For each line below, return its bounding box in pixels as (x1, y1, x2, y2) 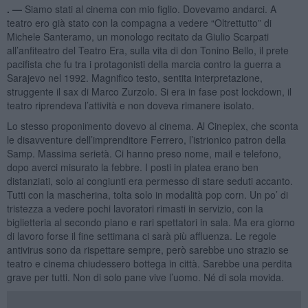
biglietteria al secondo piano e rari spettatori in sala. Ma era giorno (6, 214, 295, 229)
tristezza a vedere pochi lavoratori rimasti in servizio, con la (6, 201, 263, 215)
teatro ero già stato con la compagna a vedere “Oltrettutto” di (6, 15, 272, 30)
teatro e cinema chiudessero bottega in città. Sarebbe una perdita (6, 256, 292, 270)
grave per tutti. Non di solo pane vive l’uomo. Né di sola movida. (6, 269, 284, 284)
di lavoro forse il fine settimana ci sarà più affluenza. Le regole (6, 228, 276, 243)
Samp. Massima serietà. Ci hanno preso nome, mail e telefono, (6, 146, 281, 160)
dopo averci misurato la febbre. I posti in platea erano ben (6, 159, 258, 174)
